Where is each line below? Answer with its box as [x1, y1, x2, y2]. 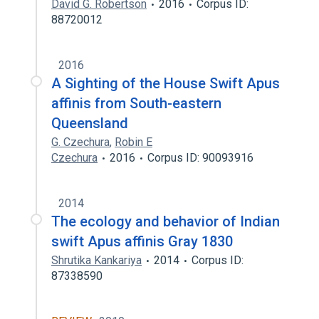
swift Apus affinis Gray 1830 [51, 233, 233, 250]
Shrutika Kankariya [51, 253, 142, 267]
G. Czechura [51, 135, 110, 149]
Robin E [115, 135, 152, 149]
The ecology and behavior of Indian [51, 213, 280, 230]
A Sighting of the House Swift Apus [51, 75, 280, 92]
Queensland [51, 115, 128, 132]
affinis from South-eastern [51, 95, 221, 112]
